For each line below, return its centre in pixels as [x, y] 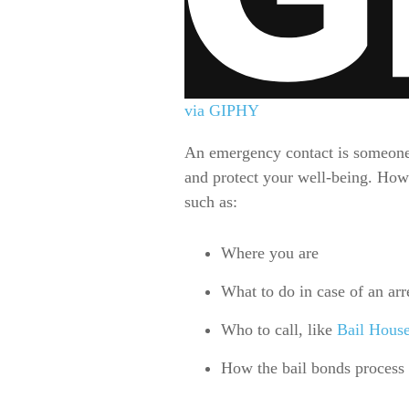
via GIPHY [222, 111]
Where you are [270, 252]
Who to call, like [279, 329]
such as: [211, 202]
